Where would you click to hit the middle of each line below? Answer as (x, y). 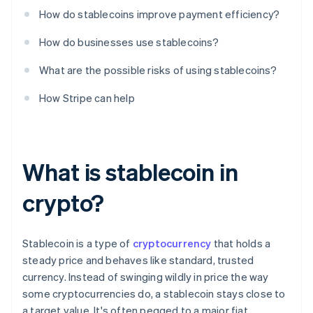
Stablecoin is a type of (78, 243)
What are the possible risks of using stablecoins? (158, 70)
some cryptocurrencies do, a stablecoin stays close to (154, 294)
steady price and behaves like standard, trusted (138, 260)
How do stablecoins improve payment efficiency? (160, 14)
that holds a (241, 243)
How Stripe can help (87, 98)
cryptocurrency (172, 243)
